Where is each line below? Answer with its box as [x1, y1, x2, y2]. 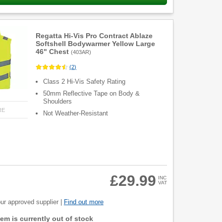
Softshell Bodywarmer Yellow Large [36, 40, 156, 48]
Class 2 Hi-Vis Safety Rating [43, 78, 126, 86]
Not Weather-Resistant [43, 110, 109, 117]
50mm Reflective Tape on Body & [43, 90, 140, 98]
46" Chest [36, 48, 69, 55]
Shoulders [43, 98, 72, 106]
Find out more [63, 198, 104, 206]
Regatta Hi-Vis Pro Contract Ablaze [36, 32, 153, 40]
